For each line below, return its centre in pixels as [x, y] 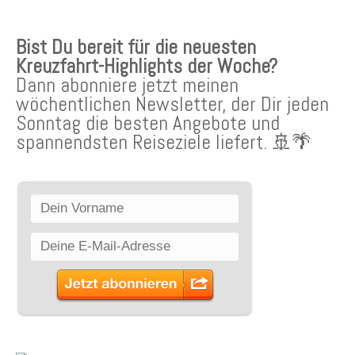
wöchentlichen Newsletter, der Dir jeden [172, 103]
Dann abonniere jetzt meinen [127, 84]
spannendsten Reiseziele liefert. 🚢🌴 [164, 141]
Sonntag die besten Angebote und [148, 122]
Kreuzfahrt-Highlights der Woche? [147, 65]
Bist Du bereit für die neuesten [136, 46]
